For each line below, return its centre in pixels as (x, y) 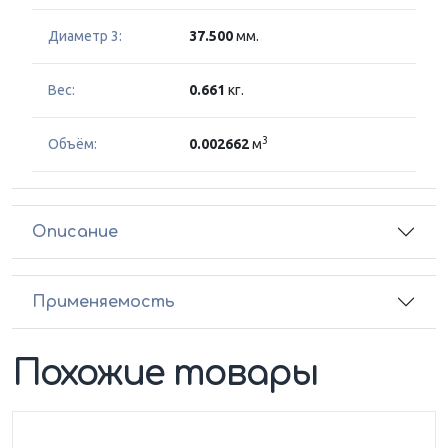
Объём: (72, 144)
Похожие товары (165, 374)
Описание (75, 231)
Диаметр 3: (85, 36)
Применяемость (103, 301)
